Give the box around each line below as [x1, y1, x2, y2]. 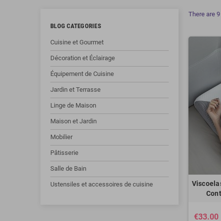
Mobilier [50, 133, 73, 141]
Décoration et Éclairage [50, 54, 115, 62]
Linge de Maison [50, 102, 96, 109]
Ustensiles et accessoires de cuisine [50, 181, 153, 188]
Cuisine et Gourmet [50, 38, 104, 46]
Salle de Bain [50, 165, 86, 172]
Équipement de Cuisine [50, 70, 114, 77]
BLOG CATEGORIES [50, 22, 101, 30]
